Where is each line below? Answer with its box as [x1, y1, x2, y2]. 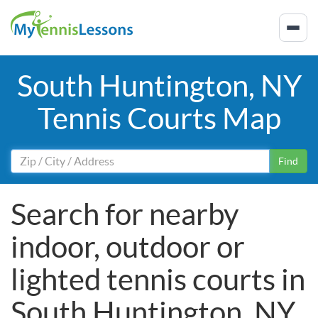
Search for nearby [11, 197, 239, 231]
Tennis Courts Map [37, 102, 281, 135]
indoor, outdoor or [11, 230, 245, 263]
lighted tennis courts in [11, 263, 305, 296]
